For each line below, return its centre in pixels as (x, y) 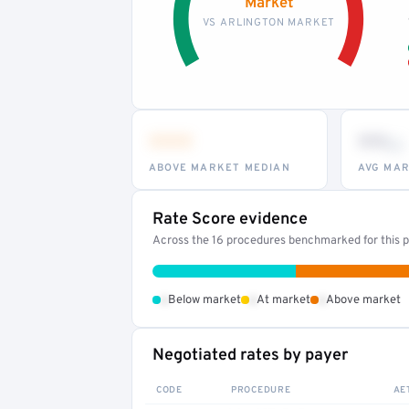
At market (283, 300)
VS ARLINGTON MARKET (268, 22)
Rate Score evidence (230, 219)
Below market (204, 300)
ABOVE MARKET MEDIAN (220, 168)
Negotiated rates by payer (250, 355)
